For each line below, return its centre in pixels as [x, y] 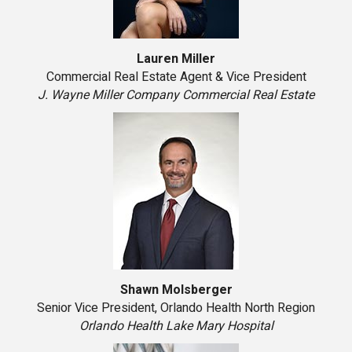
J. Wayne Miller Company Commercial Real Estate [176, 95]
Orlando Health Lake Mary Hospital [176, 326]
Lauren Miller [176, 59]
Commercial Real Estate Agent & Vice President [176, 77]
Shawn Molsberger [176, 290]
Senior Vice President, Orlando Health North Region [176, 308]
